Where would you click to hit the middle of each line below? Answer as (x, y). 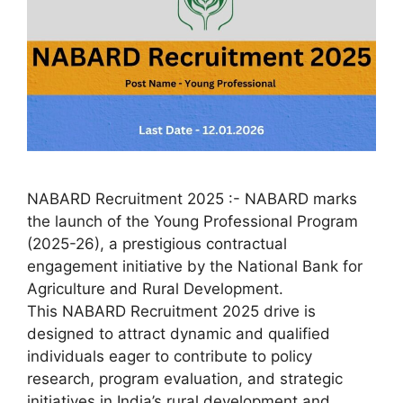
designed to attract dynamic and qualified (179, 333)
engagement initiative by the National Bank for (195, 266)
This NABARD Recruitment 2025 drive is (171, 311)
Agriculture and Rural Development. (155, 288)
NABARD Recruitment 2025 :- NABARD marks (192, 198)
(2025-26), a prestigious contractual (157, 243)
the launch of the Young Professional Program (193, 221)
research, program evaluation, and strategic (185, 378)
